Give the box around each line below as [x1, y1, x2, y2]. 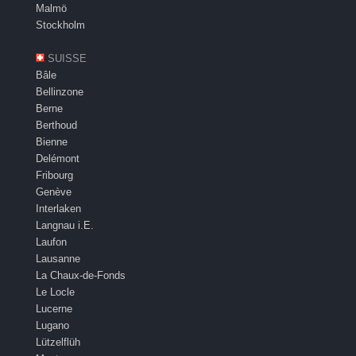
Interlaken [36, 203, 81, 215]
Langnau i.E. [36, 219, 94, 232]
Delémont [36, 153, 79, 165]
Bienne [36, 136, 68, 149]
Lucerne [36, 303, 72, 315]
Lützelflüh [36, 336, 80, 349]
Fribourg [36, 169, 73, 182]
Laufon [36, 236, 67, 249]
